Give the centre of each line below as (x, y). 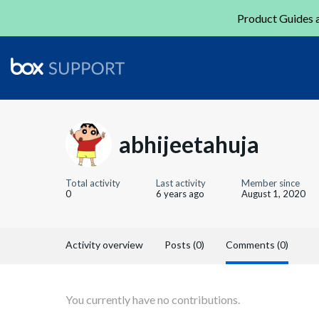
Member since (271, 183)
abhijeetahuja (189, 144)
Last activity (181, 183)
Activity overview (104, 245)
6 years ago (180, 194)
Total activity (93, 183)
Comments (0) (257, 245)
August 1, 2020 (273, 194)
